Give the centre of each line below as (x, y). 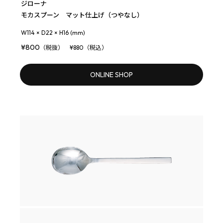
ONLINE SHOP (111, 74)
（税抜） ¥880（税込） (74, 47)
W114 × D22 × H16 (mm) (53, 32)
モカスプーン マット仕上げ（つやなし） (82, 15)
